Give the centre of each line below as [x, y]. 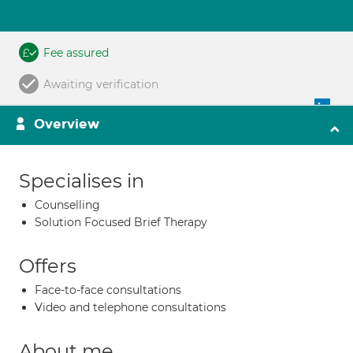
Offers [48, 266]
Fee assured [76, 53]
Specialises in [82, 181]
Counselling [67, 205]
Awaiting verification [101, 84]
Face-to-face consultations [108, 290]
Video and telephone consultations [130, 307]
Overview [67, 124]
